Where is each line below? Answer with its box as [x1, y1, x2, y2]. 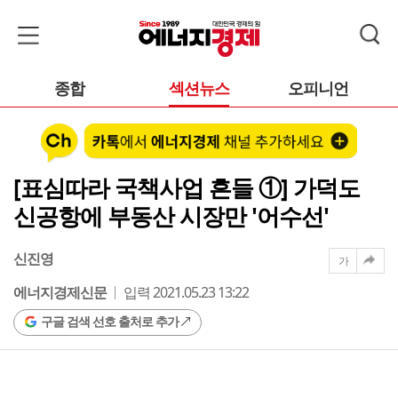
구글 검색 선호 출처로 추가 [41, 312, 179, 330]
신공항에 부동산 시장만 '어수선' [13, 199, 329, 232]
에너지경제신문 [13, 282, 107, 302]
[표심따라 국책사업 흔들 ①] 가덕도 [13, 171, 360, 203]
